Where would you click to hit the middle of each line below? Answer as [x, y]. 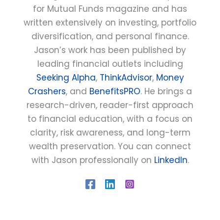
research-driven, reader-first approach [110, 105]
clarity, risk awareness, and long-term [110, 133]
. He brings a [166, 92]
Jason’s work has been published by [110, 50]
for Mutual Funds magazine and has [110, 9]
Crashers [47, 92]
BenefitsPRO [115, 92]
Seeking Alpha [66, 78]
